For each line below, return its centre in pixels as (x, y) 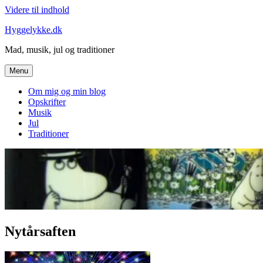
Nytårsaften (40, 231)
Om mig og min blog (67, 91)
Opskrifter (47, 102)
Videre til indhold (37, 10)
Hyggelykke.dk (33, 30)
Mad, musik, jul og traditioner (60, 50)
